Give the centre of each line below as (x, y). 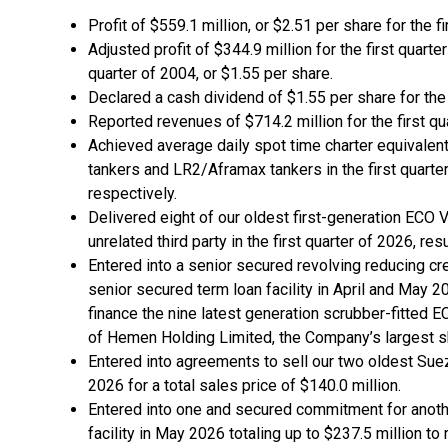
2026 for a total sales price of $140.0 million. (244, 385)
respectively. (132, 193)
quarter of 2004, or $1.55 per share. (210, 73)
